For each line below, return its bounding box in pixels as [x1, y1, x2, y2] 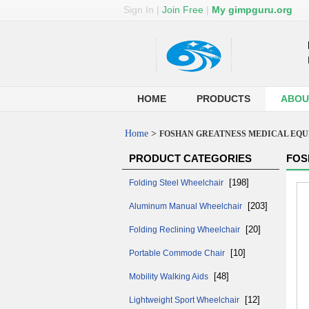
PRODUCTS [197, 93, 250, 104]
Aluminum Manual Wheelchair [129, 201, 244, 211]
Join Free [162, 4, 203, 15]
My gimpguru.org [212, 4, 292, 15]
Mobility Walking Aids [129, 272, 210, 281]
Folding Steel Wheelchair [129, 178, 226, 188]
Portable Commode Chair [129, 248, 227, 258]
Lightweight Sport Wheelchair [129, 295, 241, 305]
